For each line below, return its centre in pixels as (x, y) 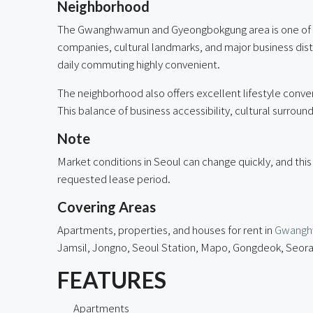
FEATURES (112, 279)
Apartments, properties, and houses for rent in (166, 229)
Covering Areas (107, 206)
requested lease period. (114, 178)
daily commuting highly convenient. (139, 64)
